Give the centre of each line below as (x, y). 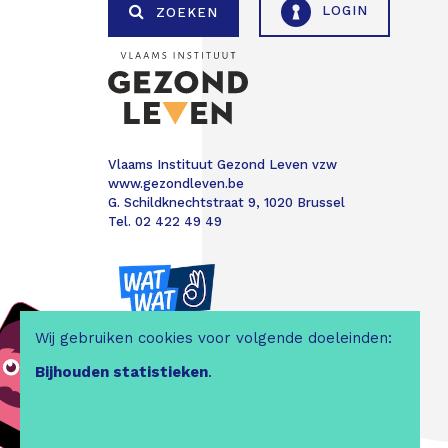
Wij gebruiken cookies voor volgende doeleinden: (213, 338)
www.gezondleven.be (175, 184)
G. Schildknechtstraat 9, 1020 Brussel (226, 203)
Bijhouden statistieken (121, 372)
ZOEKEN (184, 12)
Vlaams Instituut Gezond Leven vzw (222, 165)
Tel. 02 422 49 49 (164, 222)
